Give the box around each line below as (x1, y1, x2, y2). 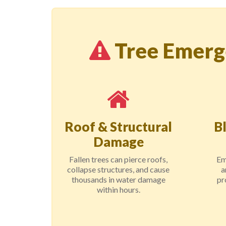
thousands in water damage (71, 175, 165, 184)
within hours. (96, 185, 140, 194)
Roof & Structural (65, 119, 173, 135)
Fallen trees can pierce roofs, (69, 154, 168, 164)
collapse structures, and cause (67, 164, 170, 174)
